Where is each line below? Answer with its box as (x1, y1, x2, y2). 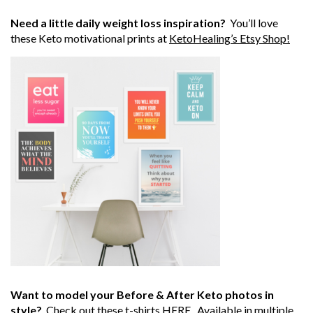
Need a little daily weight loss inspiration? (10, 16, 230, 30)
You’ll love (230, 16, 278, 30)
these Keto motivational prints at (10, 31, 169, 45)
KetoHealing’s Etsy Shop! (169, 31, 290, 45)
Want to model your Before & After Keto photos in (10, 288, 274, 302)
